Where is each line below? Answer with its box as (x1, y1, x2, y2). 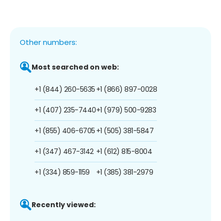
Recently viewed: (32, 199, 96, 210)
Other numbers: (20, 37, 77, 47)
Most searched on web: (32, 62, 119, 72)
